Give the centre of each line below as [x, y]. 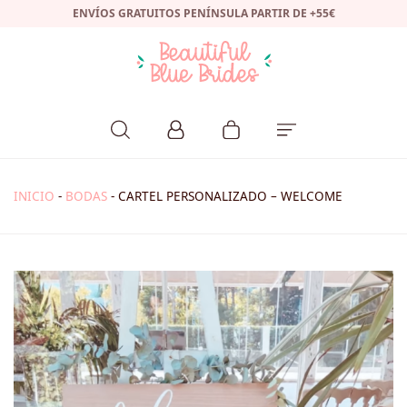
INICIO [34, 197]
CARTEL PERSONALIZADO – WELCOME [230, 197]
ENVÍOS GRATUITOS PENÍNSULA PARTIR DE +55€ [203, 13]
